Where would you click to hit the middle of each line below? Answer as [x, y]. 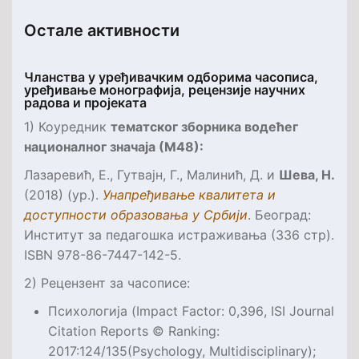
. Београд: [279, 214]
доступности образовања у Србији [136, 214]
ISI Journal [303, 311]
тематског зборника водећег [204, 126]
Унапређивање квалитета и [189, 194]
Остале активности [102, 30]
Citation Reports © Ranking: [134, 331]
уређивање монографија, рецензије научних [165, 89]
